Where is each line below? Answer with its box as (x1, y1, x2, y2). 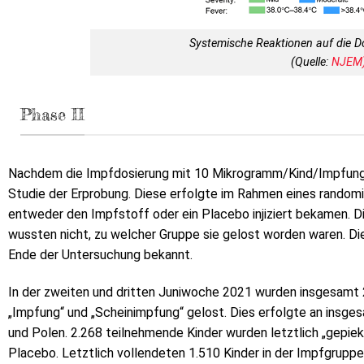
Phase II (20, 104, 84, 125)
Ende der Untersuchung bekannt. (8, 246, 193, 262)
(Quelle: (291, 54, 332, 69)
